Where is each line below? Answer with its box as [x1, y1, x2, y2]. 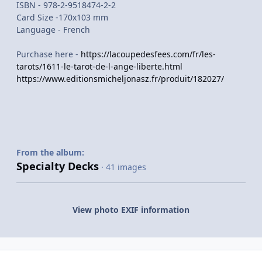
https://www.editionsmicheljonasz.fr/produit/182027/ [16, 73, 224, 85]
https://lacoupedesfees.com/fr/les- [81, 49, 216, 60]
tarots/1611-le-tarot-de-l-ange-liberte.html [16, 61, 182, 73]
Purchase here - [16, 49, 81, 60]
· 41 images [101, 161, 146, 173]
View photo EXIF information [73, 204, 189, 216]
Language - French [16, 24, 90, 36]
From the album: [16, 147, 84, 158]
